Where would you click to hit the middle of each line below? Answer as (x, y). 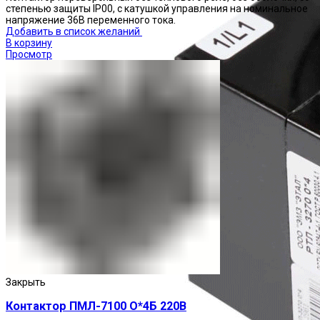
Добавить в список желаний (73, 31)
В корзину (29, 43)
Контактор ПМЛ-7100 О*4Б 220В (96, 306)
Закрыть (26, 282)
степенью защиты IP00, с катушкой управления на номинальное (157, 9)
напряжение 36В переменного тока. (91, 20)
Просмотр (29, 54)
